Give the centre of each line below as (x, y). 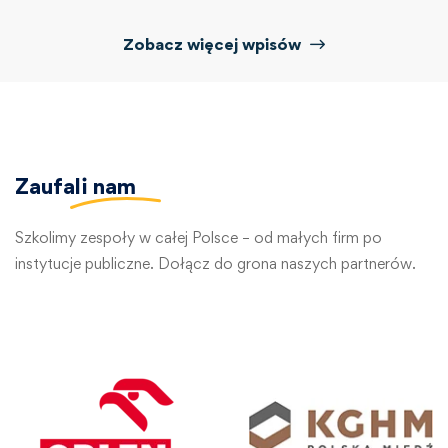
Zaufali (54, 186)
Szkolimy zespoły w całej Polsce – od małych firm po (198, 238)
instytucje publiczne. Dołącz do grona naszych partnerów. (215, 264)
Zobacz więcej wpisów (214, 44)
